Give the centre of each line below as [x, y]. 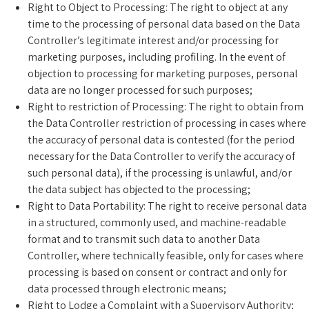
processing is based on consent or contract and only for [157, 272]
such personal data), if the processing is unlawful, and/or [160, 172]
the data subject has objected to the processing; [139, 189]
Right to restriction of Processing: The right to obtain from [166, 106]
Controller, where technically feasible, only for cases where [166, 255]
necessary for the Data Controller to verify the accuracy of [161, 156]
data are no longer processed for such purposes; [140, 90]
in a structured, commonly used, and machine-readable [157, 222]
